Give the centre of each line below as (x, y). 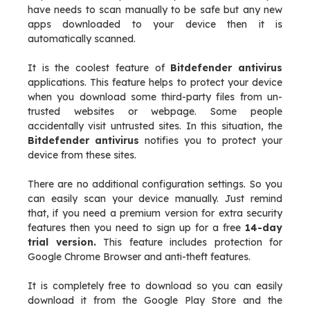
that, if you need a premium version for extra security (155, 213)
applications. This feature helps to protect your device (155, 82)
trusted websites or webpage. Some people (155, 111)
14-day (264, 228)
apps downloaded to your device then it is (155, 24)
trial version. (62, 242)
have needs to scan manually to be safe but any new (155, 10)
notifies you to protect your (211, 140)
